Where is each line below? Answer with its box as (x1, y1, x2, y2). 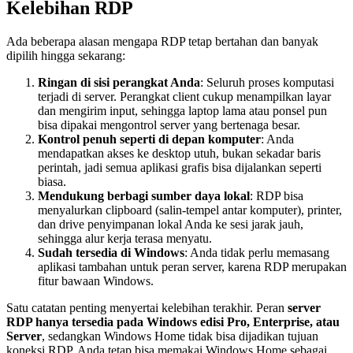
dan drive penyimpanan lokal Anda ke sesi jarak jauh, (38, 217, 303, 232)
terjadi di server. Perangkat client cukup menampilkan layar (38, 90, 331, 104)
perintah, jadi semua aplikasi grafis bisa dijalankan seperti (38, 161, 321, 175)
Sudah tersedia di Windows (38, 246, 184, 260)
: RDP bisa (250, 189, 303, 203)
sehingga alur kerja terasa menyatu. (38, 232, 212, 246)
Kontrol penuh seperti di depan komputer (38, 132, 261, 147)
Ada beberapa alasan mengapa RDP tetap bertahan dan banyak (6, 35, 318, 49)
